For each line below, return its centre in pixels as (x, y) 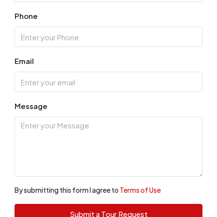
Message (31, 106)
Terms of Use (140, 190)
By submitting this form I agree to (67, 190)
